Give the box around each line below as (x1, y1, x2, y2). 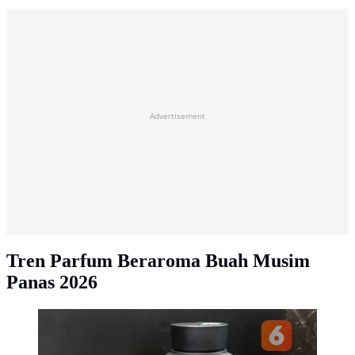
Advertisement (150, 110, 205, 122)
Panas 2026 (6, 272, 97, 292)
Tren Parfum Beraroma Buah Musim (6, 250, 310, 271)
